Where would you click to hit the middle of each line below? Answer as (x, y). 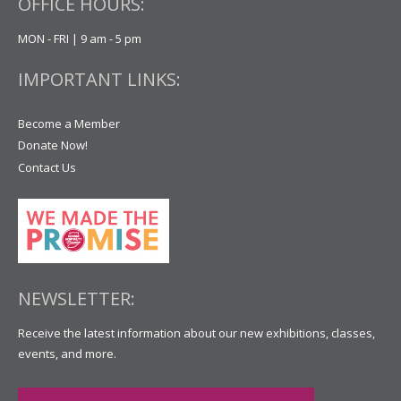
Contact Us (47, 167)
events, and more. (67, 354)
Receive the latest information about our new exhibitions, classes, (196, 333)
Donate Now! (52, 145)
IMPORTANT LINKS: (99, 79)
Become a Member (68, 123)
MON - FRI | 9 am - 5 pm (79, 39)
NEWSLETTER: (76, 299)
